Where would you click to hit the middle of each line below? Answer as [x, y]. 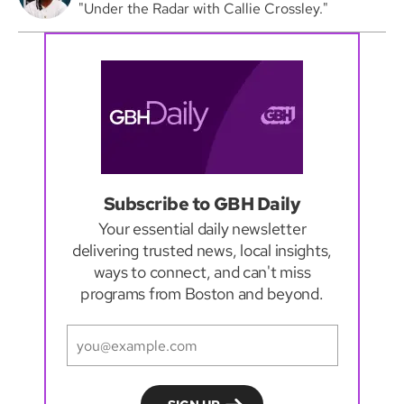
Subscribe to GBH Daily [202, 204]
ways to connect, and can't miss [202, 272]
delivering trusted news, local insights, [202, 251]
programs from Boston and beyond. [202, 294]
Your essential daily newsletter [202, 229]
